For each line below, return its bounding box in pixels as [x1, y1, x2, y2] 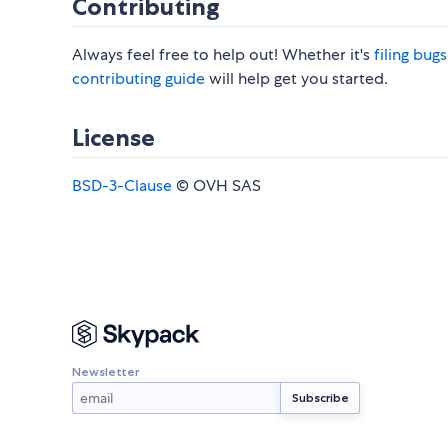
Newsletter [72, 363, 139, 379]
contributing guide [72, 68, 205, 90]
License [72, 123, 155, 153]
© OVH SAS [172, 175, 261, 197]
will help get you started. [205, 68, 388, 90]
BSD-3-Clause [72, 175, 172, 197]
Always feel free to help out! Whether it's [72, 44, 374, 66]
